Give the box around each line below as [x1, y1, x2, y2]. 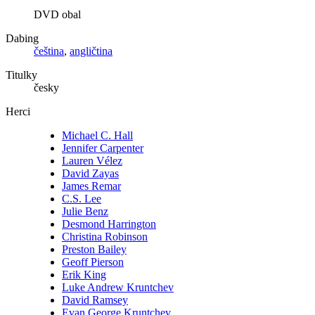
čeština [34, 45, 64, 58]
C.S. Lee [62, 193, 101, 205]
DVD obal [34, 8, 81, 21]
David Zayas [62, 167, 119, 180]
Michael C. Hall [62, 129, 133, 142]
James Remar [62, 180, 121, 193]
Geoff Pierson [62, 256, 124, 269]
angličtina [70, 45, 112, 58]
